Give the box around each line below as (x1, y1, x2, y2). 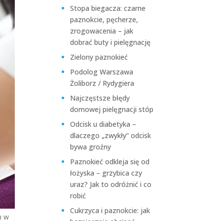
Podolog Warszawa (70, 67, 134, 76)
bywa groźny (70, 142, 111, 151)
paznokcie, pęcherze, (70, 15, 139, 24)
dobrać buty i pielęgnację (70, 37, 151, 47)
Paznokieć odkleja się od (70, 157, 150, 166)
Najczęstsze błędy (70, 93, 130, 103)
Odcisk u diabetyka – (70, 119, 137, 129)
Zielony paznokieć (70, 52, 128, 62)
